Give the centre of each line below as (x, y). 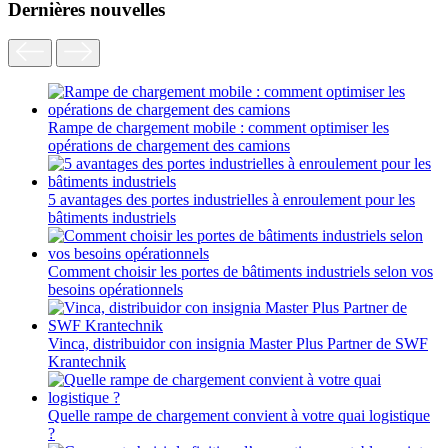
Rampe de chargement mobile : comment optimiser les (218, 128)
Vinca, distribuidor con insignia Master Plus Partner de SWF (238, 344)
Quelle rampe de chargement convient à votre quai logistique (239, 416)
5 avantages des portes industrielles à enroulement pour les (231, 200)
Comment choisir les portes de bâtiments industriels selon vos (240, 272)
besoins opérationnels (115, 290)
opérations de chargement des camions (169, 146)
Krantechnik (87, 362)
